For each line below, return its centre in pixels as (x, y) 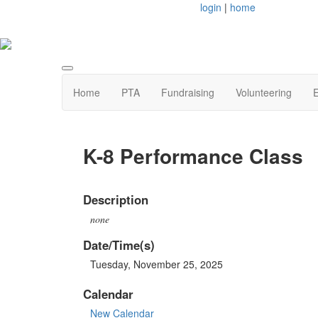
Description (116, 199)
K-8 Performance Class (193, 156)
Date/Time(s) (119, 245)
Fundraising (188, 93)
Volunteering (264, 93)
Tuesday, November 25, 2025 (157, 264)
